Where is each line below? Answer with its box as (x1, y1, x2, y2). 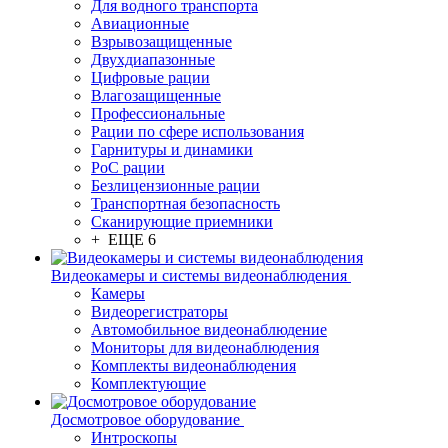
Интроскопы (91, 429, 177, 446)
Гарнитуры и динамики (91, 141, 253, 158)
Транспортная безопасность (91, 195, 280, 212)
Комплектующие (91, 375, 206, 392)
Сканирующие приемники (91, 213, 273, 230)
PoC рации (91, 159, 165, 176)
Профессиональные (91, 105, 225, 122)
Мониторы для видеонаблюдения (91, 339, 319, 356)
